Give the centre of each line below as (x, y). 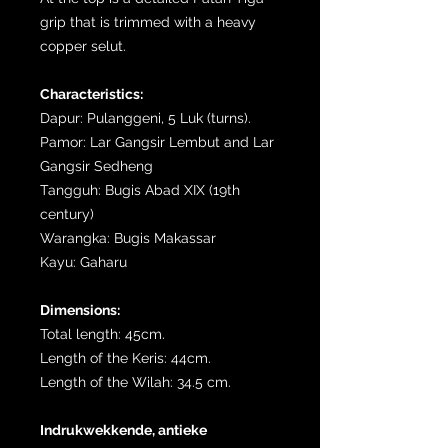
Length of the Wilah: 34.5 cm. (135, 381)
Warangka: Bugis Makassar (128, 237)
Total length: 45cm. (102, 333)
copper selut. (83, 45)
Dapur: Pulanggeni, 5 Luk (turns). (145, 117)
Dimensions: (80, 309)
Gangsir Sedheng (96, 165)
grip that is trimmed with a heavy (148, 21)
